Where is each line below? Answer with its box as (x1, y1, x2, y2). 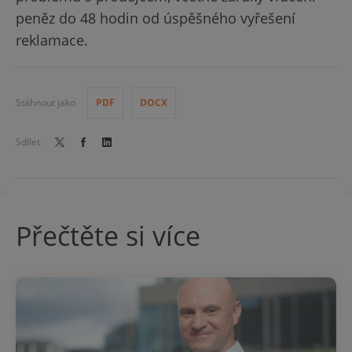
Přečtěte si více (16, 218, 200, 254)
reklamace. (16, 31, 88, 49)
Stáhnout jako (16, 96, 75, 109)
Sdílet (16, 135, 40, 148)
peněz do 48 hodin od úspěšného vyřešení (16, 9, 295, 27)
